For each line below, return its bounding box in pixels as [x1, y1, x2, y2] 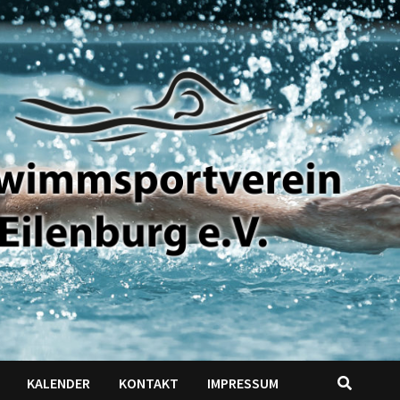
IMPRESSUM [207, 373, 279, 392]
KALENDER [27, 373, 91, 392]
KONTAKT [119, 373, 179, 392]
